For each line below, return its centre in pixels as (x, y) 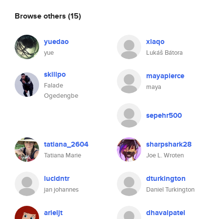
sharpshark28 (169, 144)
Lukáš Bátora (164, 53)
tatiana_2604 (66, 144)
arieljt (53, 213)
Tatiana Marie (63, 155)
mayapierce (165, 76)
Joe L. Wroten (165, 155)
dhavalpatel (166, 213)
